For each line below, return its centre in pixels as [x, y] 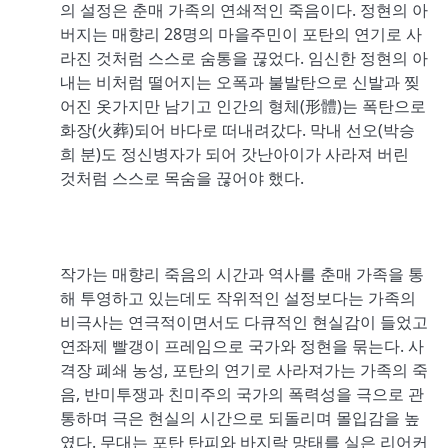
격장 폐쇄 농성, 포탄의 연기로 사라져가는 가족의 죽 [244, 369]
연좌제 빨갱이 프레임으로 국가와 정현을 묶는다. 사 [242, 345]
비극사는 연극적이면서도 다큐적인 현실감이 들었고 [244, 321]
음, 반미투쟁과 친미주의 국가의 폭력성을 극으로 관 [242, 393]
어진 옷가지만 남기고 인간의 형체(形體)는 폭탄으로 [243, 105]
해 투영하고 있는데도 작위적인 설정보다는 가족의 [238, 297]
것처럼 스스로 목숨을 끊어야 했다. [182, 177]
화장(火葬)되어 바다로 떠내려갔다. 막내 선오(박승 [237, 129]
